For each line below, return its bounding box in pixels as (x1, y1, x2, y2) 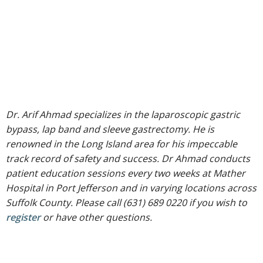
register (6, 211, 41, 224)
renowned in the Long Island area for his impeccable (6, 137, 237, 151)
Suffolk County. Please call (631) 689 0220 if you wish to (6, 196, 247, 210)
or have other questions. (41, 211, 152, 224)
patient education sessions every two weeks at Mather (6, 167, 245, 180)
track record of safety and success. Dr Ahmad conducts (6, 152, 250, 166)
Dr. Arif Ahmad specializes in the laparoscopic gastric (6, 108, 240, 122)
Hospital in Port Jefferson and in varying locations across (6, 181, 257, 195)
